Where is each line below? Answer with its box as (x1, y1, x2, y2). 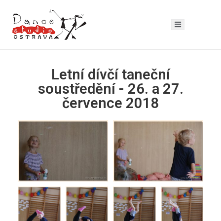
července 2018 (62, 95, 159, 111)
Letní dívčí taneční (51, 66, 170, 83)
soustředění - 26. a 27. (37, 80, 184, 97)
